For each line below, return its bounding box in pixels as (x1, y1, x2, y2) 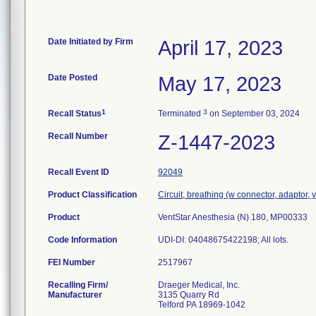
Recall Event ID (48, 167, 109, 177)
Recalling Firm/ (48, 280, 108, 290)
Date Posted (48, 73, 97, 83)
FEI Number (48, 257, 95, 267)
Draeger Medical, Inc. (158, 280, 240, 290)
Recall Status (48, 109, 102, 119)
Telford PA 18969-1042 (158, 300, 245, 310)
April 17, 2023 (158, 37, 283, 59)
